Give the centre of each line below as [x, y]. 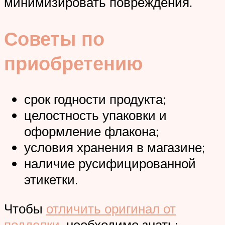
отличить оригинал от [111, 209]
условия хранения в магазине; [115, 147]
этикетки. [51, 180]
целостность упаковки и [95, 115]
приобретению [73, 63]
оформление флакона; [91, 131]
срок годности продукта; [95, 99]
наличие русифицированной [110, 163]
